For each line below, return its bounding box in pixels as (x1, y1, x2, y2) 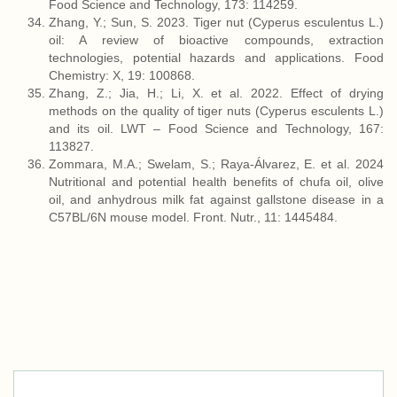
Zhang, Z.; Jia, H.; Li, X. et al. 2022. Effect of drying (49, 86, 384, 100)
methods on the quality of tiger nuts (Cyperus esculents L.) (49, 104, 384, 118)
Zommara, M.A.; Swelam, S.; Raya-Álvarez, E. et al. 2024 (49, 157, 384, 171)
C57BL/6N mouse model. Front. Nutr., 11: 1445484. (49, 210, 338, 224)
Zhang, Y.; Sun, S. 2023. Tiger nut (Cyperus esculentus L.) (49, 15, 384, 29)
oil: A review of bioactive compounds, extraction (49, 33, 384, 47)
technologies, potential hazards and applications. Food (49, 51, 384, 65)
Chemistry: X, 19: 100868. (49, 68, 198, 82)
